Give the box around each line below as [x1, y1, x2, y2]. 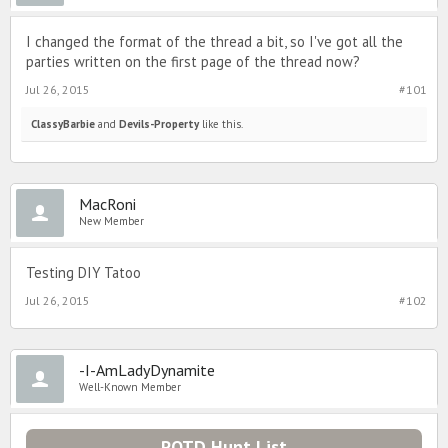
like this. [199, 117, 243, 131]
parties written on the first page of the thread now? [26, 52, 360, 71]
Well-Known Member [79, 380, 181, 394]
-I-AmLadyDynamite [79, 360, 215, 380]
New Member [79, 214, 144, 228]
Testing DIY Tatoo [26, 263, 141, 282]
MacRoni [79, 194, 136, 214]
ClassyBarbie [31, 117, 95, 131]
